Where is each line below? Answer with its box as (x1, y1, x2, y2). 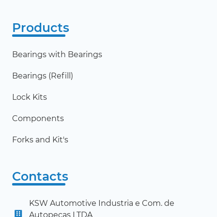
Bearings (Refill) (12, 71, 73, 81)
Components (12, 114, 64, 124)
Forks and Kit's (12, 135, 68, 145)
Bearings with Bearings (12, 50, 102, 60)
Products (12, 20, 69, 35)
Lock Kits (12, 93, 47, 102)
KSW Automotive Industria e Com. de (29, 199, 174, 208)
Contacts (12, 169, 68, 184)
